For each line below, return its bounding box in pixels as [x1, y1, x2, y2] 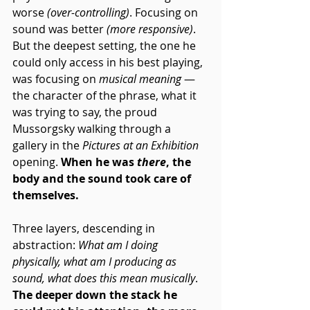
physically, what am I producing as [12, 253, 179, 269]
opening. [12, 154, 61, 170]
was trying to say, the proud [12, 104, 160, 120]
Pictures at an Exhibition [82, 137, 199, 153]
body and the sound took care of [12, 170, 194, 186]
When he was [61, 154, 137, 170]
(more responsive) [107, 21, 193, 37]
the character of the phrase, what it [12, 87, 199, 103]
